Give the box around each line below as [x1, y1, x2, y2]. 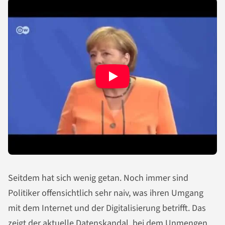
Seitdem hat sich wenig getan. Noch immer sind [8, 172, 188, 184]
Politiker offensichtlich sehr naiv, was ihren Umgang [8, 187, 203, 199]
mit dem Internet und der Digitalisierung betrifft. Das [8, 202, 206, 214]
